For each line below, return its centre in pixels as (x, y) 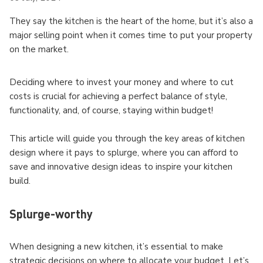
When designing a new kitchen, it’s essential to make (116, 247)
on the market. (39, 49)
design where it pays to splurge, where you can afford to (124, 153)
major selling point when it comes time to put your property (131, 35)
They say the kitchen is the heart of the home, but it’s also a (131, 21)
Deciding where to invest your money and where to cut (122, 82)
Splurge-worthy (51, 214)
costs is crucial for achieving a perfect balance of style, (118, 96)
